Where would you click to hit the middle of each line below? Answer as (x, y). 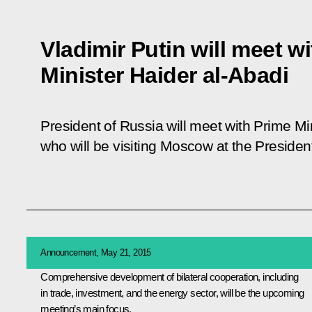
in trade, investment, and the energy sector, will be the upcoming (172, 292)
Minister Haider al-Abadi (164, 75)
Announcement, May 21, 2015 (96, 252)
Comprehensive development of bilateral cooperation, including (170, 276)
